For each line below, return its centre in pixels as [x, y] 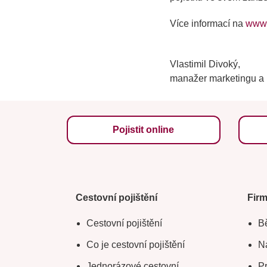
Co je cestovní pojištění [136, 245]
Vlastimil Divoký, [205, 64]
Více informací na [207, 24]
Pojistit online [144, 130]
